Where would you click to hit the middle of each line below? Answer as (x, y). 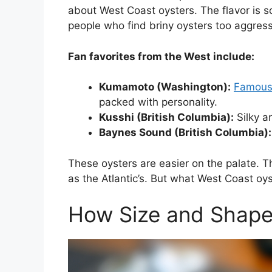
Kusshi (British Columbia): (166, 117)
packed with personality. (158, 102)
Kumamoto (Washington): (165, 87)
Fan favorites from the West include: (161, 56)
